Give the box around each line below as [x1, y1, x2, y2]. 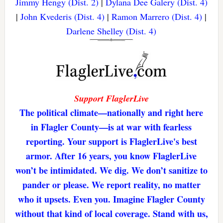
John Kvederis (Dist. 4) [20, 10, 105, 23]
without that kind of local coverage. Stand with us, [14, 207, 208, 221]
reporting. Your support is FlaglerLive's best [25, 135, 197, 148]
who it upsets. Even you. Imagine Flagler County [17, 193, 205, 206]
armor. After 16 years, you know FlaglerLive [26, 149, 197, 163]
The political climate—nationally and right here [19, 106, 204, 119]
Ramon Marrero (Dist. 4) [111, 10, 203, 23]
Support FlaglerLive [74, 92, 149, 105]
